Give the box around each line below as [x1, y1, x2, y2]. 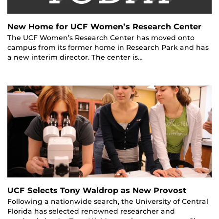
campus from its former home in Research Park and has [7, 44, 209, 52]
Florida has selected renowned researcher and [7, 207, 175, 216]
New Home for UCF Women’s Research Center [7, 22, 201, 32]
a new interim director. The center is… [7, 53, 143, 62]
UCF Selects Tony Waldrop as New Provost [7, 186, 186, 196]
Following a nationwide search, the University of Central [7, 197, 208, 206]
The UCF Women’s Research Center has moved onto [7, 34, 195, 42]
